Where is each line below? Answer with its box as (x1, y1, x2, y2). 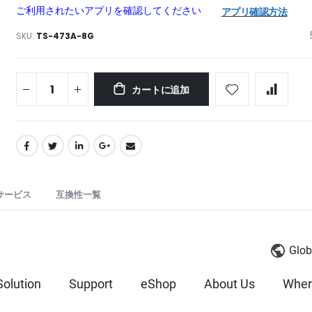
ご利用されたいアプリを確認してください (15, 3, 201, 18)
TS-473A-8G (36, 30, 94, 42)
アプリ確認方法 (221, 5, 288, 19)
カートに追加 (132, 83, 189, 97)
